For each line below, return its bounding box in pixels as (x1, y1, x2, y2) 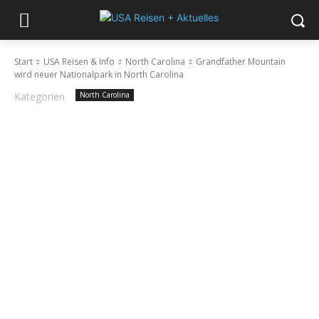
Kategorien (14, 90, 65, 103)
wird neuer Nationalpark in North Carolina (14, 68, 184, 80)
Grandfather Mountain (196, 56, 286, 68)
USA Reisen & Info (43, 56, 115, 68)
